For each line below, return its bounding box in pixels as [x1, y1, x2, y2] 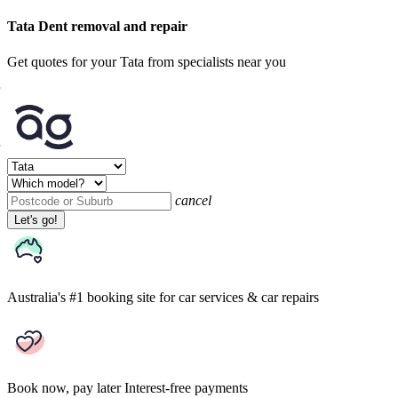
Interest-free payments [124, 379, 248, 395]
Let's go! [14, 212, 58, 227]
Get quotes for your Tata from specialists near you [7, 53, 286, 69]
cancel [175, 192, 211, 208]
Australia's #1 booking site [7, 289, 155, 305]
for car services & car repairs [159, 289, 319, 305]
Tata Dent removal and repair [7, 19, 187, 35]
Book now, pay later [7, 379, 121, 395]
